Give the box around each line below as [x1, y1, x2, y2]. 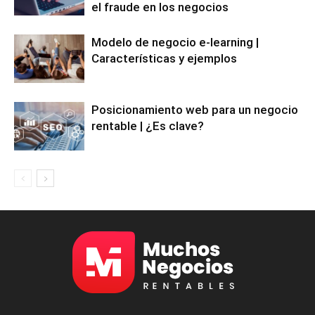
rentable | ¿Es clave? [91, 119, 204, 134]
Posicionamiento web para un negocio [91, 103, 298, 117]
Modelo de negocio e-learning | [91, 35, 259, 50]
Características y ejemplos [91, 51, 237, 66]
